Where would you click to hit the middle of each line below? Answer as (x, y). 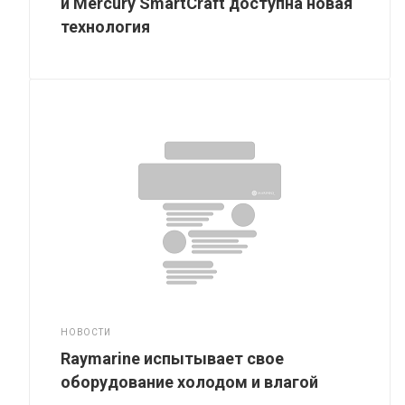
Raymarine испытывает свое (173, 358)
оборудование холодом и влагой (190, 381)
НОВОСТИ (86, 332)
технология (106, 26)
